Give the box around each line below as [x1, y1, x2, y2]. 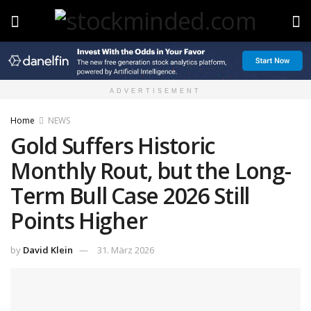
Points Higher [10, 205, 147, 236]
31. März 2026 [97, 244, 154, 257]
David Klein [23, 244, 73, 257]
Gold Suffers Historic [10, 131, 215, 161]
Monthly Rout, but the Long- [10, 155, 291, 186]
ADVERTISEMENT [110, 87, 201, 95]
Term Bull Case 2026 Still [10, 180, 249, 211]
